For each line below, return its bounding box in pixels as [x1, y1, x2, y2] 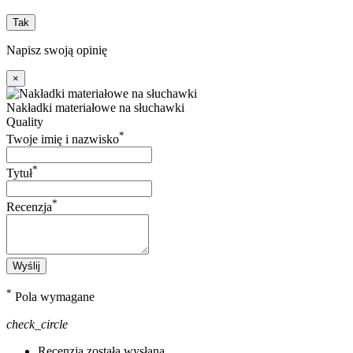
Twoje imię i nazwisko [6, 132, 119, 146]
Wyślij [13, 260, 40, 273]
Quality [6, 114, 43, 128]
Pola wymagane [12, 290, 95, 304]
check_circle [6, 317, 68, 331]
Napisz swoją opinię [6, 43, 107, 57]
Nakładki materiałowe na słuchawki [6, 100, 184, 114]
